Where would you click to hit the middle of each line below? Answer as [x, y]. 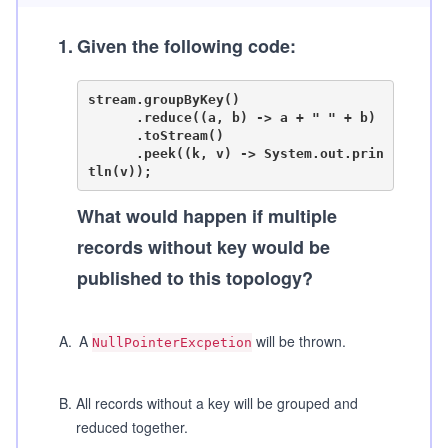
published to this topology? [195, 278]
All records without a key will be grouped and [217, 403]
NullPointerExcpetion [172, 342]
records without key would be [203, 247]
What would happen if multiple [207, 216]
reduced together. [132, 427]
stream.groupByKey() [163, 99]
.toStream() [111, 135]
